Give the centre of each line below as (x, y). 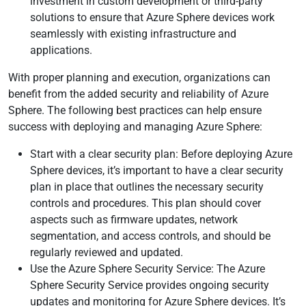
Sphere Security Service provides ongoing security (150, 285)
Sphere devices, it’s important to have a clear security (157, 170)
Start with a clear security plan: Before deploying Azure (161, 154)
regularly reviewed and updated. (107, 252)
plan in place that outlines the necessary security (147, 187)
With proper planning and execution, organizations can (139, 78)
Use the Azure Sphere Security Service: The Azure (148, 269)
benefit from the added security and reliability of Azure (138, 94)
